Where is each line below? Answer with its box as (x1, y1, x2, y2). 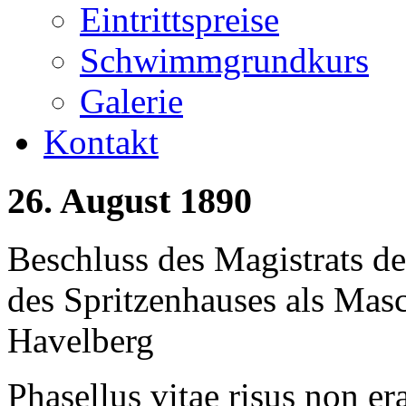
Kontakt (43, 121, 159, 161)
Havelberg (7, 321, 154, 361)
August (60, 179, 170, 221)
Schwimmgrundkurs (80, 40, 369, 80)
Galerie (80, 81, 183, 121)
